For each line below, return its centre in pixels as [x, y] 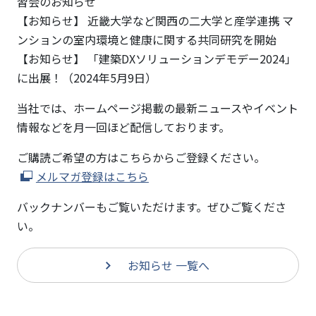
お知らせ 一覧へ [169, 265]
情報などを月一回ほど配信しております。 [123, 127]
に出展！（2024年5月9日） [86, 78]
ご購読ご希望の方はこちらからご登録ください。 [141, 157]
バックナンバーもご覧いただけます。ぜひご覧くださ [151, 207]
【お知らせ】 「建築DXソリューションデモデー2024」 [156, 59]
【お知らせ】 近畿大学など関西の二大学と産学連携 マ [155, 20]
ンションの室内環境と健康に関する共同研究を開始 [146, 39]
